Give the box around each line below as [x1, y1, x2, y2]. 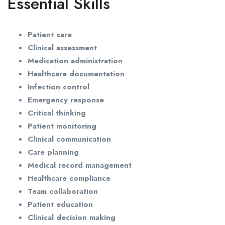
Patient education [28, 199, 93, 210]
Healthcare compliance [28, 173, 110, 184]
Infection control [28, 81, 89, 93]
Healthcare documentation [28, 68, 125, 80]
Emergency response [28, 94, 104, 106]
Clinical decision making [28, 212, 116, 223]
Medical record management [28, 160, 132, 171]
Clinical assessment [28, 42, 97, 54]
